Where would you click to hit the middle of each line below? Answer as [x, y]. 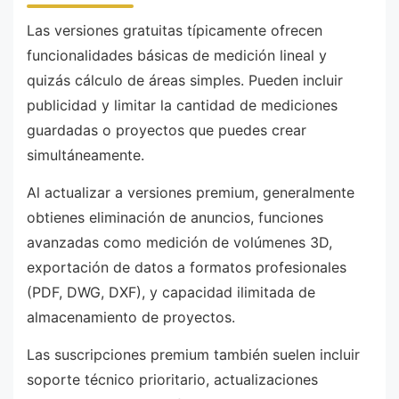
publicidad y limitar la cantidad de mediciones [182, 106]
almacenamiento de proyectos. [131, 317]
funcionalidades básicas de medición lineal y [177, 56]
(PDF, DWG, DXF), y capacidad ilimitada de [171, 292]
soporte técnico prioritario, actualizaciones [172, 379]
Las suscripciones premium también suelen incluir [193, 354]
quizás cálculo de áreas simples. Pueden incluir [185, 81]
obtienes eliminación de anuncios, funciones [175, 217]
